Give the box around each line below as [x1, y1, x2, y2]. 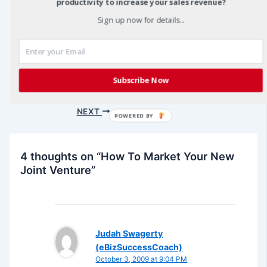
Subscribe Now [113, 74, 169, 86]
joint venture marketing [18, 26, 172, 43]
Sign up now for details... [97, 14, 185, 25]
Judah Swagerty [95, 228, 163, 239]
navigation [8, 105, 51, 116]
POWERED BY [114, 111, 154, 119]
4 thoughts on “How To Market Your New [20, 150, 235, 163]
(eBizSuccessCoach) [95, 242, 183, 253]
